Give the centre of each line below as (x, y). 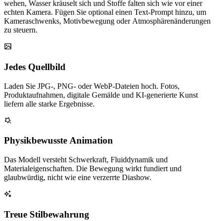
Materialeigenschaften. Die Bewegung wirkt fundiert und (93, 169)
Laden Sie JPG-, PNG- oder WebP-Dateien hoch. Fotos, (92, 86)
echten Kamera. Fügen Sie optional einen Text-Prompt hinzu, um (105, 12)
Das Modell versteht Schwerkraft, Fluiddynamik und (86, 160)
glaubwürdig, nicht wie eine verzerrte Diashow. (78, 178)
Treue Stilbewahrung (47, 214)
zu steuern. (21, 30)
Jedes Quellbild (35, 67)
